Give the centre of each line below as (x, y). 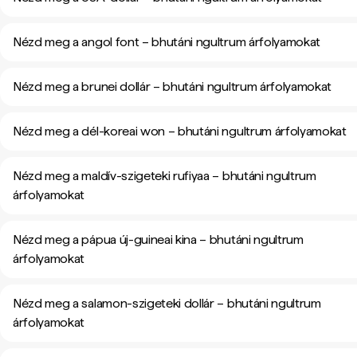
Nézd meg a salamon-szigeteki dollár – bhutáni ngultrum (167, 303)
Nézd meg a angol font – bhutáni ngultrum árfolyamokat (167, 42)
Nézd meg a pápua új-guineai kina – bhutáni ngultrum (158, 239)
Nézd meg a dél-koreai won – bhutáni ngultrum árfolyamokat (180, 131)
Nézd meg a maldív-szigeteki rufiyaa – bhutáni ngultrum (165, 176)
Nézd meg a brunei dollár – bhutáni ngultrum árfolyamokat (173, 86)
